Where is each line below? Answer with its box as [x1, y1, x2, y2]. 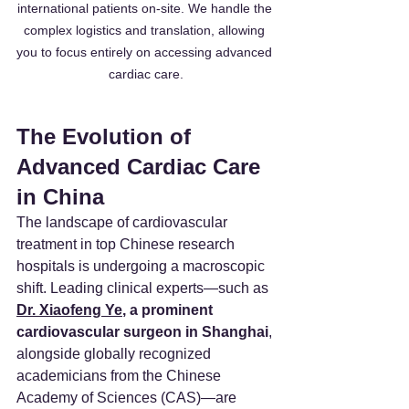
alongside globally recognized [16, 345, 215, 362]
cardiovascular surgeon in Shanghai [16, 323, 268, 340]
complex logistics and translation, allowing [24, 22, 268, 37]
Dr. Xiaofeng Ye [16, 301, 122, 318]
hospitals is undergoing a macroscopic [16, 257, 268, 274]
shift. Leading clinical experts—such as [16, 279, 272, 296]
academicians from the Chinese [16, 367, 225, 383]
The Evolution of [16, 123, 197, 149]
